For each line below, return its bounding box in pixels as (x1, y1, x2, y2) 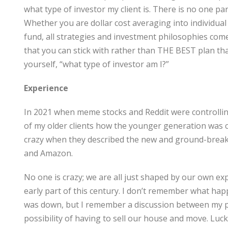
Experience (24, 82, 68, 94)
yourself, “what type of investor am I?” (24, 59, 169, 70)
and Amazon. (24, 148, 73, 159)
